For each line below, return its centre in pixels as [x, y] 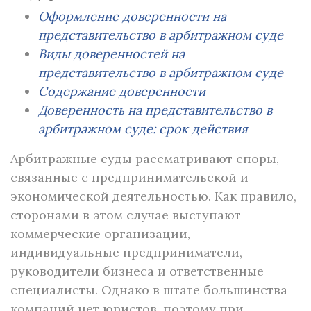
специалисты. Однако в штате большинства [149, 290]
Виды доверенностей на [111, 54]
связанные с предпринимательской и [129, 177]
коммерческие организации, [100, 234]
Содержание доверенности [122, 91]
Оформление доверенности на [132, 16]
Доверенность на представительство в [155, 110]
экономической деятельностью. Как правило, [153, 196]
